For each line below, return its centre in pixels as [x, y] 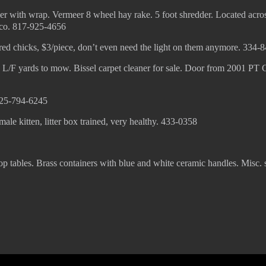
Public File [245, 225]
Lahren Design [200, 225]
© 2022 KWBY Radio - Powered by [119, 225]
